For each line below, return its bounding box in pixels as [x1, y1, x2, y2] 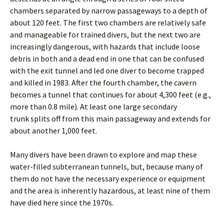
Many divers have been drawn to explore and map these [10, 149, 197, 159]
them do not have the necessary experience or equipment [10, 173, 205, 183]
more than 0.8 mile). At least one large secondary [10, 101, 177, 111]
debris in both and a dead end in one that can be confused [10, 53, 204, 63]
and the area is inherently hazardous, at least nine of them [10, 185, 210, 195]
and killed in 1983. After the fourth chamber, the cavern [10, 77, 196, 87]
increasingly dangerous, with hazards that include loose [10, 41, 200, 51]
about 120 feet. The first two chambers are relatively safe [10, 17, 206, 27]
